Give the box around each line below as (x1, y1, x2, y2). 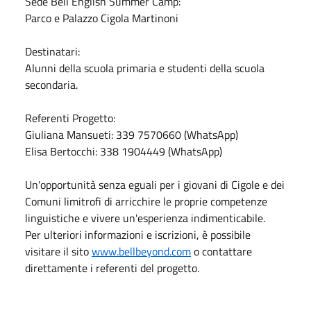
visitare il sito (25, 242, 92, 260)
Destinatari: (25, 42, 80, 60)
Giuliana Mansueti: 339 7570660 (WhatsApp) (25, 126, 238, 143)
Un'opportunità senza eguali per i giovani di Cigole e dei (25, 176, 285, 193)
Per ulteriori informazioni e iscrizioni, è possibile (25, 226, 251, 243)
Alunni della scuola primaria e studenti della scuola (25, 59, 264, 76)
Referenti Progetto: (25, 109, 115, 126)
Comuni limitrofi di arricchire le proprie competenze (25, 192, 267, 210)
